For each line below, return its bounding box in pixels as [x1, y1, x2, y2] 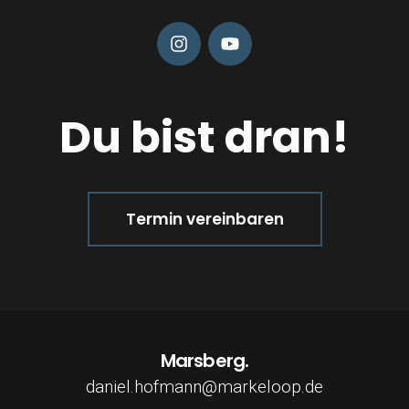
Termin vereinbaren [125, 208, 284, 230]
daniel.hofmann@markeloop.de [86, 376, 323, 397]
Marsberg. [160, 348, 249, 373]
